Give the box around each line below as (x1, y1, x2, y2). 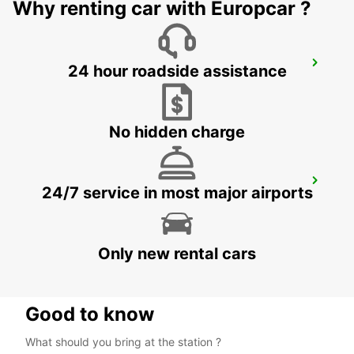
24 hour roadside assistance (67, 62, 287, 81)
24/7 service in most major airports (41, 183, 313, 203)
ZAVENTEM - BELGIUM (32, 77, 149, 92)
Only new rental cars (98, 244, 256, 264)
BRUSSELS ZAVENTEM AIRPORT (32, 59, 233, 76)
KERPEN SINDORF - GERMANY (32, 195, 191, 209)
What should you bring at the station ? (25, 335, 221, 349)
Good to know (25, 303, 154, 326)
